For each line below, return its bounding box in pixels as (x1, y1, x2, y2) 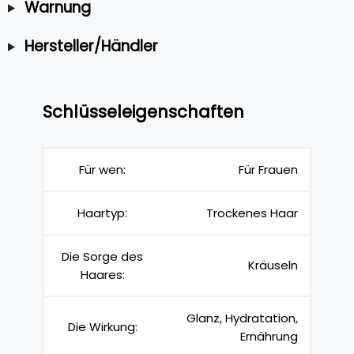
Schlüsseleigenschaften (43, 100, 244, 123)
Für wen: (79, 161, 126, 179)
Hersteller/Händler (24, 35, 158, 57)
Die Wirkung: (67, 318, 137, 336)
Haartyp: (77, 205, 127, 222)
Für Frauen (239, 161, 298, 179)
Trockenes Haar (206, 205, 298, 222)
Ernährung (240, 328, 298, 345)
